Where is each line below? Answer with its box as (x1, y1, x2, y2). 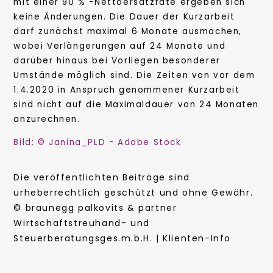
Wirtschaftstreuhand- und (13, 217, 150, 230)
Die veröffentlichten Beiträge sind (13, 171, 190, 184)
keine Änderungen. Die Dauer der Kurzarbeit (13, 11, 235, 23)
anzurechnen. (13, 113, 80, 126)
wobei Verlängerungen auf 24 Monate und (13, 40, 226, 52)
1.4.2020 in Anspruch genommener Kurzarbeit (13, 84, 240, 96)
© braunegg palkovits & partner (13, 202, 177, 214)
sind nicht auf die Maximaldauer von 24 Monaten (13, 99, 259, 111)
